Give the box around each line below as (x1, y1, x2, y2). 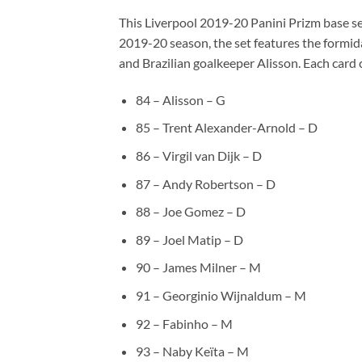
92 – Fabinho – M (135, 315, 233, 331)
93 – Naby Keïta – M (135, 343, 249, 360)
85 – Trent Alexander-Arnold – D (135, 120, 318, 136)
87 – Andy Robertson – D (135, 175, 276, 192)
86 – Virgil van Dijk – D (135, 147, 262, 163)
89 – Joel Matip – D (135, 231, 243, 247)
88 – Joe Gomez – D (135, 204, 246, 220)
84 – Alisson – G (135, 91, 225, 107)
